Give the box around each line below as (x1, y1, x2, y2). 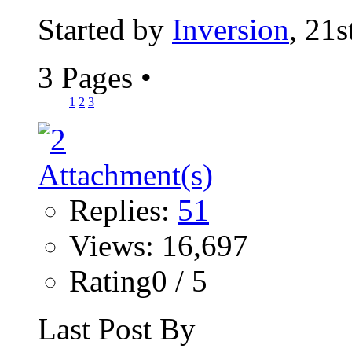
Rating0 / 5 (69, 264, 207, 299)
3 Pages (38, 60, 141, 95)
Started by (38, 13, 172, 47)
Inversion (172, 13, 289, 47)
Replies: (69, 193, 178, 228)
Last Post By (38, 312, 196, 346)
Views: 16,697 (69, 229, 248, 263)
